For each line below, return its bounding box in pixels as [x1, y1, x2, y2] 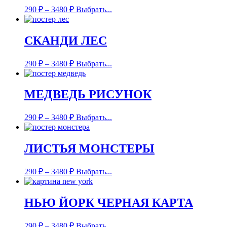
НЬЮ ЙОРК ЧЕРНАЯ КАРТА [24, 196, 193, 210]
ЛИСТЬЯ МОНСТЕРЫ [24, 142, 155, 156]
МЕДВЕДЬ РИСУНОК [24, 88, 152, 101]
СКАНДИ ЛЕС [24, 33, 107, 47]
